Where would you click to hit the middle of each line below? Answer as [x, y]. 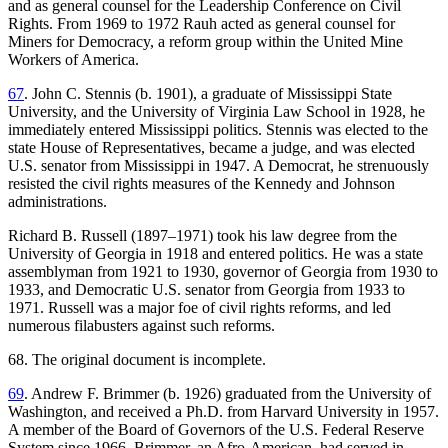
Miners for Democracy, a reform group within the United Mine [205, 42]
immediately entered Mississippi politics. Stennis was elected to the [218, 130]
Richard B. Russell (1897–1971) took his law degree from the [202, 236]
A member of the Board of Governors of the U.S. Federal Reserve [216, 430]
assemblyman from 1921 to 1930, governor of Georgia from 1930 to [223, 272]
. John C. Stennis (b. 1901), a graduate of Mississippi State [208, 94]
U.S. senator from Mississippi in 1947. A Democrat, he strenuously [218, 166]
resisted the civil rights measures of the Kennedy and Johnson [201, 184]
